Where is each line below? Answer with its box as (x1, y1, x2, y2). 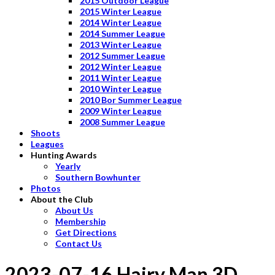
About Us (55, 204, 93, 215)
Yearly (55, 160, 80, 171)
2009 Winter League (80, 105, 161, 116)
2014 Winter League (80, 17, 161, 28)
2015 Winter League (80, 6, 161, 17)
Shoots (31, 127, 60, 138)
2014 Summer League (80, 28, 165, 39)
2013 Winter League (80, 39, 161, 50)
